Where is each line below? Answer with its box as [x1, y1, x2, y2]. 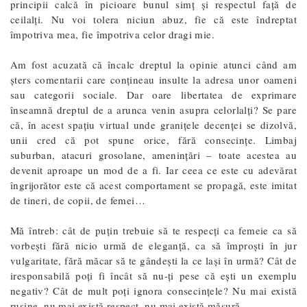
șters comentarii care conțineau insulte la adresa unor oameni [10, 72, 297, 86]
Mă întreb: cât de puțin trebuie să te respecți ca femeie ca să [10, 223, 297, 237]
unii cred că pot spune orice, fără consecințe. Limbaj [10, 132, 297, 147]
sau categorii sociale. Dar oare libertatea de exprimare [10, 87, 297, 101]
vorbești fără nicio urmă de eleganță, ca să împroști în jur [10, 238, 297, 252]
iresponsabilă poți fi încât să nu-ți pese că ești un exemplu [10, 268, 297, 282]
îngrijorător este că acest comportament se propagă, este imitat [10, 177, 297, 192]
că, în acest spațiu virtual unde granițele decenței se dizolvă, [10, 117, 297, 132]
